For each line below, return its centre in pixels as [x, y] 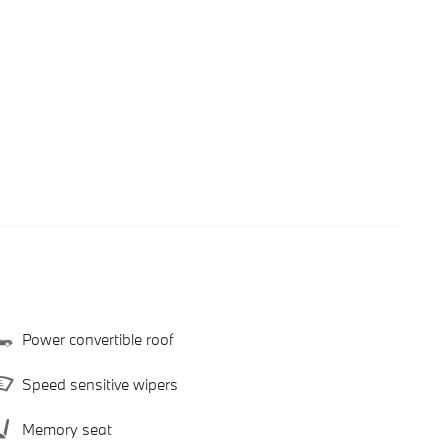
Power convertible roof [97, 339]
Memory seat [67, 429]
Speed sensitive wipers [100, 384]
